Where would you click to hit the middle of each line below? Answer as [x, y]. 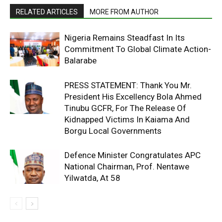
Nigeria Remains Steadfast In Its [125, 38]
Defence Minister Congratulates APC [133, 155]
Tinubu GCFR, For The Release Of [125, 108]
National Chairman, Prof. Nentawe [127, 167]
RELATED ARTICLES [47, 12]
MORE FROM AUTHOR [124, 12]
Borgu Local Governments [113, 131]
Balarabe [81, 61]
